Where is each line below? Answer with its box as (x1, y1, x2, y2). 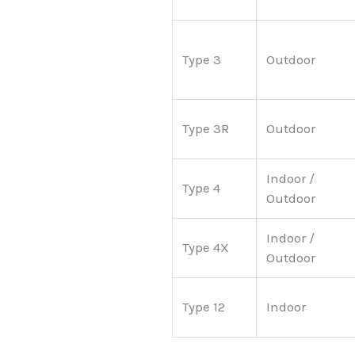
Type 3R (182, 120, 229, 137)
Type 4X (182, 239, 229, 256)
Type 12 (182, 299, 225, 315)
